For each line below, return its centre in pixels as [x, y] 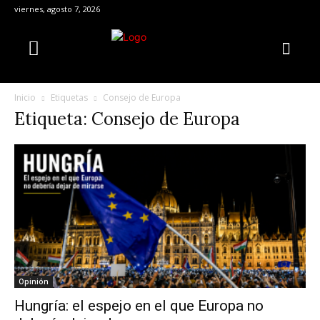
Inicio [25, 97]
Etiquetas [69, 97]
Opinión [34, 282]
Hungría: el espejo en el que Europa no [139, 306]
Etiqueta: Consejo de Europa [127, 119]
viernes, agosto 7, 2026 [57, 9]
